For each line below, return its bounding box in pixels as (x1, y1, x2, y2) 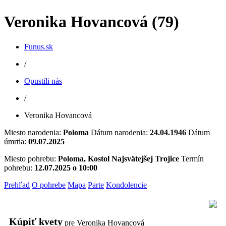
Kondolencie (106, 180, 147, 189)
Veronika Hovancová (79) (4, 13, 179, 31)
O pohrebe (32, 180, 66, 189)
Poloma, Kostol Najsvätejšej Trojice (58, 154, 179, 163)
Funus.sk (24, 42, 53, 51)
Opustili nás (24, 76, 62, 85)
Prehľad (4, 180, 30, 189)
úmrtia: (4, 137, 28, 146)
